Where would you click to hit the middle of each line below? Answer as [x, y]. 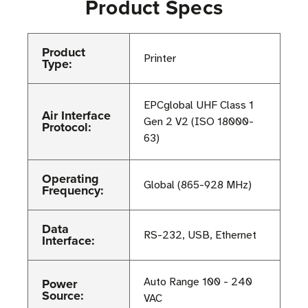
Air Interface [76, 116]
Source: [63, 296]
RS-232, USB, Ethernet [200, 235]
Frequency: [73, 191]
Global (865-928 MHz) [198, 185]
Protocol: [67, 128]
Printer [160, 59]
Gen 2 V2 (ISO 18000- [199, 122]
